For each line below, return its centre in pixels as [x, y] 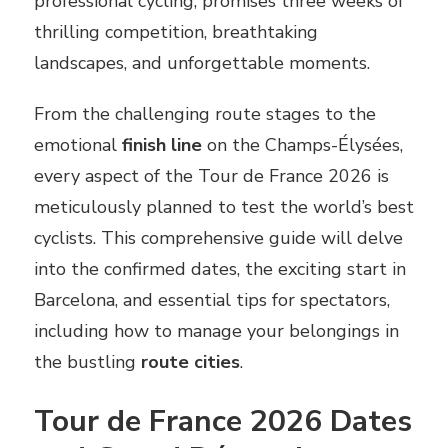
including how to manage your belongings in [216, 330]
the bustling [87, 361]
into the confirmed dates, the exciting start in [220, 268]
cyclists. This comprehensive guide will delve [218, 237]
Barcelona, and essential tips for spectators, [212, 299]
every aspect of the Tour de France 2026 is [211, 175]
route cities [190, 361]
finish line [162, 144]
